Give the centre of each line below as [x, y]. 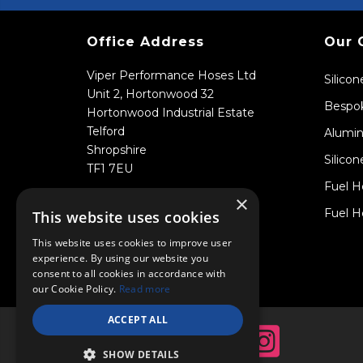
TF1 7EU [110, 169]
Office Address [145, 42]
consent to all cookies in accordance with [129, 273]
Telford [106, 132]
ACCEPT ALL [138, 320]
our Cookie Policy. [76, 289]
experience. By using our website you [120, 258]
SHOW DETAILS [141, 354]
